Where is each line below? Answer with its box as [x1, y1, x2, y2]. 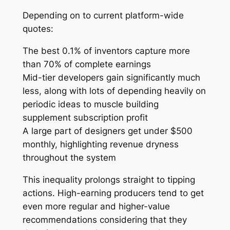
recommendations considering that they [22, 214, 187, 225]
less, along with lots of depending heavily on [22, 85, 206, 96]
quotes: [22, 24, 53, 34]
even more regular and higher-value [22, 201, 170, 212]
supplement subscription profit [22, 112, 148, 123]
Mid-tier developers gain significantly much [22, 72, 200, 83]
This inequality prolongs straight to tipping [22, 174, 195, 185]
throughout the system [22, 152, 116, 163]
